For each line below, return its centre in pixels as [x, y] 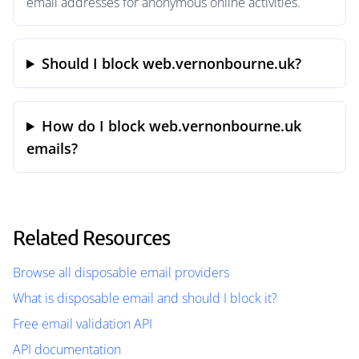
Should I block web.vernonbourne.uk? [172, 63]
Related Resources [91, 237]
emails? [52, 148]
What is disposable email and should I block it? [145, 298]
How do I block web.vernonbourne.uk [172, 126]
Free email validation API [83, 324]
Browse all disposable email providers [121, 272]
